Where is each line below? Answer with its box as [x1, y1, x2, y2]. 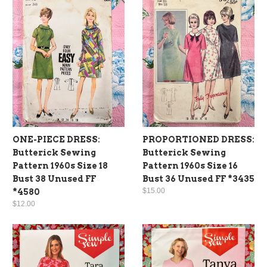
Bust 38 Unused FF [13, 173, 96, 184]
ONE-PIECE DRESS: [13, 134, 100, 144]
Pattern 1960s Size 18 [13, 160, 108, 170]
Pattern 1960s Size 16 [142, 160, 238, 170]
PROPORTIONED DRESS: [142, 134, 254, 144]
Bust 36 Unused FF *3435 [142, 173, 254, 184]
